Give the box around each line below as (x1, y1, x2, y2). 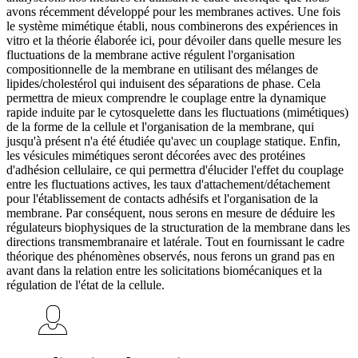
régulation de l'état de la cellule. (6, 278, 165, 292)
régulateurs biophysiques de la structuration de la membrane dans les (6, 221, 350, 235)
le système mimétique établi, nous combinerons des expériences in (6, 19, 338, 34)
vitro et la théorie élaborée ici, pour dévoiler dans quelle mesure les (6, 34, 341, 48)
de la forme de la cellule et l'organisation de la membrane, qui (6, 120, 314, 134)
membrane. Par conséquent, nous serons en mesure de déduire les (6, 206, 335, 221)
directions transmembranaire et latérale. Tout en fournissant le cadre (6, 235, 344, 249)
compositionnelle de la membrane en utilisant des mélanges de (6, 62, 318, 77)
